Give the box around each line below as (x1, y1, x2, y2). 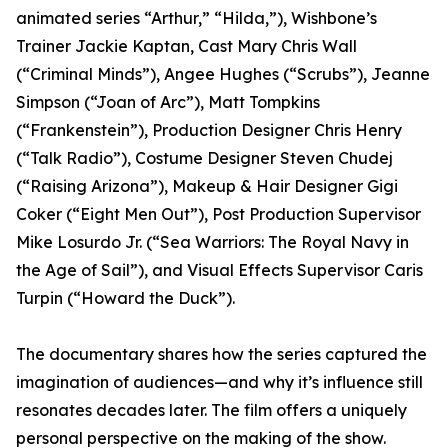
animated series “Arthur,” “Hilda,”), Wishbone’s (16, 8, 377, 29)
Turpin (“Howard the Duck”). (16, 288, 235, 309)
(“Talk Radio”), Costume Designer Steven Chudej (16, 148, 393, 169)
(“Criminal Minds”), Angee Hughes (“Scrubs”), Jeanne (16, 64, 430, 85)
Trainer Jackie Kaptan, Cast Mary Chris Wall (16, 36, 357, 57)
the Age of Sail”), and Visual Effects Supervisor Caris (16, 260, 423, 281)
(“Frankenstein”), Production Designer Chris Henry (16, 120, 402, 141)
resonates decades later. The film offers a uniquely (16, 400, 407, 421)
